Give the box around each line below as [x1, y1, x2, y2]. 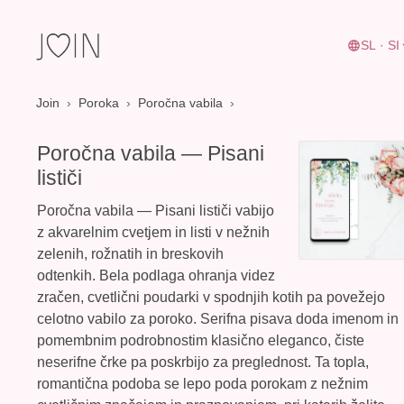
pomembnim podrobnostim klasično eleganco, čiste [37, 333, 364, 349]
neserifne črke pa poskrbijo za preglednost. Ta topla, [37, 354, 369, 371]
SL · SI [360, 38, 399, 53]
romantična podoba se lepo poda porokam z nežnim [37, 376, 368, 392]
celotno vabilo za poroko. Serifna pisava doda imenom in [37, 311, 399, 327]
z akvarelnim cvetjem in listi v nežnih [37, 225, 270, 241]
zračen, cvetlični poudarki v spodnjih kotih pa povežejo [37, 289, 385, 306]
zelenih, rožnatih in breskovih [37, 246, 224, 262]
